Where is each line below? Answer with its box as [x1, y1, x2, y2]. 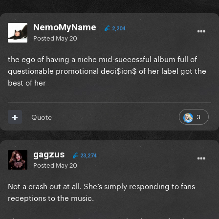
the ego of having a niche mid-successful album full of [8, 52, 197, 65]
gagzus [33, 149, 65, 160]
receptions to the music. [8, 191, 96, 203]
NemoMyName [33, 22, 96, 33]
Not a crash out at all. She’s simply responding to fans [8, 179, 195, 192]
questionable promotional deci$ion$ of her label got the [8, 64, 206, 76]
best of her [8, 76, 46, 88]
